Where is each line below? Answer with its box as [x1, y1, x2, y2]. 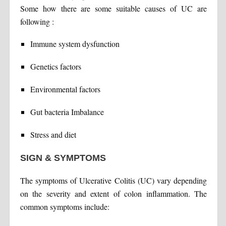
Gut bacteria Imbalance [30, 106, 104, 117]
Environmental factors [30, 83, 100, 94]
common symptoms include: [20, 201, 109, 212]
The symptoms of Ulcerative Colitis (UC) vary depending [20, 175, 207, 186]
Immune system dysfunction [30, 38, 120, 49]
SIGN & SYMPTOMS [20, 152, 106, 163]
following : [20, 16, 54, 27]
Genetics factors [30, 61, 81, 72]
